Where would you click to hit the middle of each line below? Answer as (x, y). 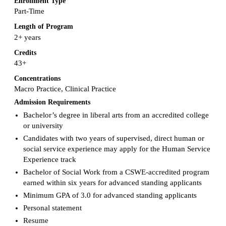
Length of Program (44, 26)
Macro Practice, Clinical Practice (65, 89)
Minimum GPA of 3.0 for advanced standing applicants (110, 195)
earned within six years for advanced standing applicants (112, 182)
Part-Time (29, 11)
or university (43, 125)
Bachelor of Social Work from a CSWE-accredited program (116, 172)
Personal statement (52, 208)
